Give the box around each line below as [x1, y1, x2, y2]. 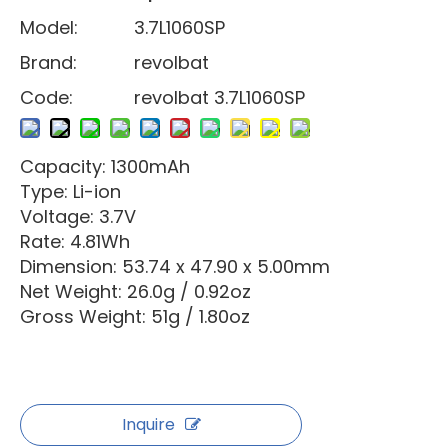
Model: [20, 15, 78, 40]
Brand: [20, 50, 77, 75]
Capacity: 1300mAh [20, 154, 190, 179]
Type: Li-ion [20, 179, 121, 204]
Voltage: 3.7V [20, 204, 136, 229]
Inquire [121, 413, 175, 436]
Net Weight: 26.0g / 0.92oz [20, 279, 251, 304]
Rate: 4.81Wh [20, 229, 130, 254]
